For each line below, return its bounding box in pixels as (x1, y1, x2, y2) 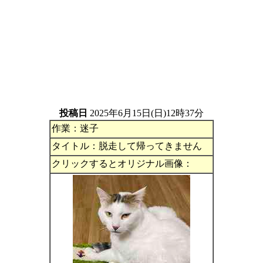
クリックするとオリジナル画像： (52, 159, 193, 168)
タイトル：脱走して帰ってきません (52, 141, 202, 151)
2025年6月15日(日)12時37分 (87, 108, 204, 118)
